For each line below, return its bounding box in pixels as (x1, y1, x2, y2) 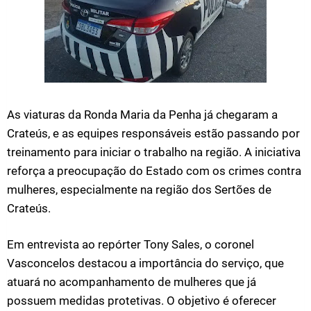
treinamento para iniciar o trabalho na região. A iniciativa (7, 145, 301, 159)
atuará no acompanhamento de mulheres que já (7, 275, 256, 289)
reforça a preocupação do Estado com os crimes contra (7, 164, 301, 178)
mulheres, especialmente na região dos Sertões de (7, 183, 271, 196)
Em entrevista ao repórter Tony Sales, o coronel (7, 237, 254, 251)
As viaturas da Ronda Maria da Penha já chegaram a (7, 108, 278, 121)
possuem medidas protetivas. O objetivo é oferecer (7, 294, 276, 308)
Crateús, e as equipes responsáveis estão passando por (7, 126, 300, 140)
